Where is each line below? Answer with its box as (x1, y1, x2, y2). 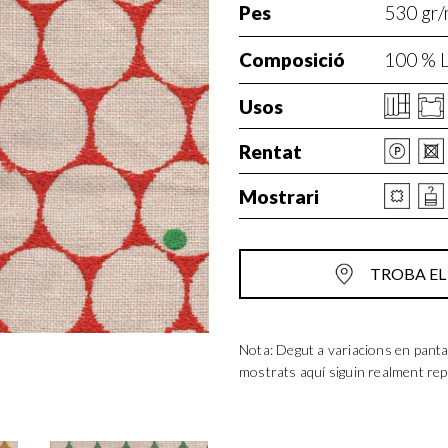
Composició (239, 48, 345, 71)
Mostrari (239, 185, 319, 208)
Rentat (239, 140, 302, 163)
